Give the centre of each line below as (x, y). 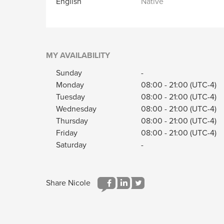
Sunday (69, 73)
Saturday (71, 145)
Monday (70, 85)
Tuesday (70, 97)
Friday (67, 133)
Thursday (72, 121)
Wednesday (76, 109)
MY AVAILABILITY (78, 55)
